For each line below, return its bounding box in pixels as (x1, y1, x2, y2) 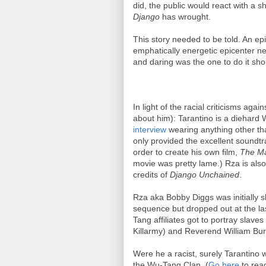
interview (133, 125, 166, 134)
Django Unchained (170, 170, 239, 179)
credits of (133, 170, 170, 179)
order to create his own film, (133, 147, 240, 157)
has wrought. (160, 12, 211, 21)
